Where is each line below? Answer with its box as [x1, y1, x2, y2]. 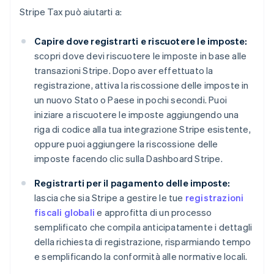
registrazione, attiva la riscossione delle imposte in [34, 79, 249, 92]
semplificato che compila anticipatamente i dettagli [34, 221, 253, 234]
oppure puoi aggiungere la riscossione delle [34, 138, 218, 150]
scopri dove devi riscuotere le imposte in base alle [34, 50, 247, 62]
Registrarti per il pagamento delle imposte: [34, 177, 231, 190]
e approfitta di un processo [95, 206, 212, 219]
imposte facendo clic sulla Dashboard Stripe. [34, 152, 223, 165]
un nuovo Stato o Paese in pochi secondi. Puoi [34, 94, 228, 106]
